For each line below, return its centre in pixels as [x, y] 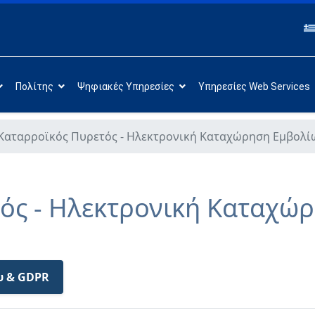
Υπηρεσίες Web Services [254, 86]
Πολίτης [34, 86]
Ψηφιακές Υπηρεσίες [126, 86]
